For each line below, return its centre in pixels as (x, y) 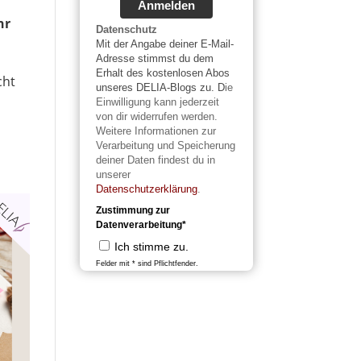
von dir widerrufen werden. (156, 116)
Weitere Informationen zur (156, 131)
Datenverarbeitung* (141, 225)
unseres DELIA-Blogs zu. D (160, 87)
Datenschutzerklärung (146, 189)
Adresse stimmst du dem (154, 58)
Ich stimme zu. (151, 247)
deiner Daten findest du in (155, 160)
